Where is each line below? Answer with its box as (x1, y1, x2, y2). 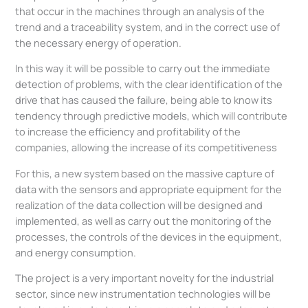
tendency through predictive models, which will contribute (15, 109, 288, 123)
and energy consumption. (15, 245, 137, 259)
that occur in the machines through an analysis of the (15, 3, 265, 18)
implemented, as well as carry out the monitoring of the (15, 213, 272, 228)
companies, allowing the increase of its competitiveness (15, 140, 278, 155)
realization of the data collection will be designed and (15, 197, 263, 212)
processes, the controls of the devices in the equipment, (15, 229, 283, 243)
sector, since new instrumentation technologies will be (15, 287, 272, 301)
